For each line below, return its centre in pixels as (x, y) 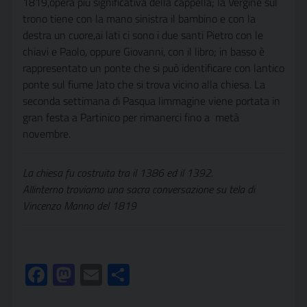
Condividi (171, 275)
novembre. (47, 134)
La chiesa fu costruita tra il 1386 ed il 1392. (118, 173)
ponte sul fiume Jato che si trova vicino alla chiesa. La (144, 84)
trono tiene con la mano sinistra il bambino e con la (139, 19)
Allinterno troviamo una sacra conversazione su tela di (139, 189)
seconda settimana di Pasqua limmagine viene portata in (151, 101)
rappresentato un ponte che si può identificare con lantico (153, 68)
